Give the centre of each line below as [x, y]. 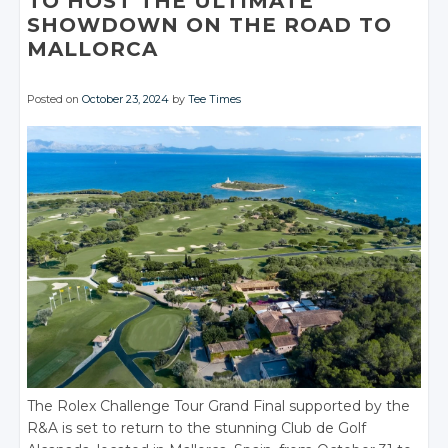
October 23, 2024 [126, 99]
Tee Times [215, 99]
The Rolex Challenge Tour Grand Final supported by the [219, 406]
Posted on [55, 99]
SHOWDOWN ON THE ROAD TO [210, 25]
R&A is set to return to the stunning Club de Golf [197, 428]
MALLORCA [93, 49]
